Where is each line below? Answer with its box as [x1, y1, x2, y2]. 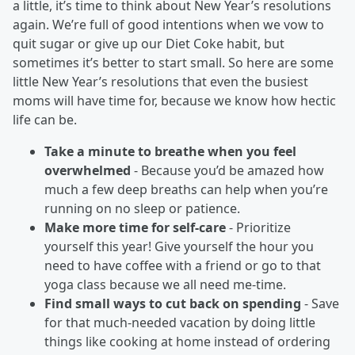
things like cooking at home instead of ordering [44, 333, 330, 350]
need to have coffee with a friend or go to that [44, 257, 321, 274]
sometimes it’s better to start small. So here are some [13, 54, 334, 71]
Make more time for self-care [44, 219, 226, 236]
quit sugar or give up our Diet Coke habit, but [13, 35, 284, 52]
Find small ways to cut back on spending [44, 295, 301, 312]
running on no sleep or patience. [44, 200, 240, 217]
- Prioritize [229, 219, 291, 236]
